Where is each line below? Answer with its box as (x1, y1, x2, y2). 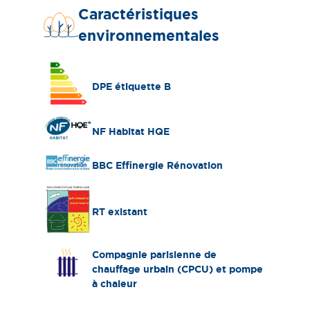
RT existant (92, 206, 148, 219)
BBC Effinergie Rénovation (92, 159, 224, 172)
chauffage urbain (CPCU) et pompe (92, 262, 264, 275)
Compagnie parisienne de (92, 248, 217, 261)
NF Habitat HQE (92, 125, 170, 138)
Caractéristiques (77, 5, 199, 25)
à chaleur (92, 277, 138, 290)
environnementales (77, 26, 219, 46)
